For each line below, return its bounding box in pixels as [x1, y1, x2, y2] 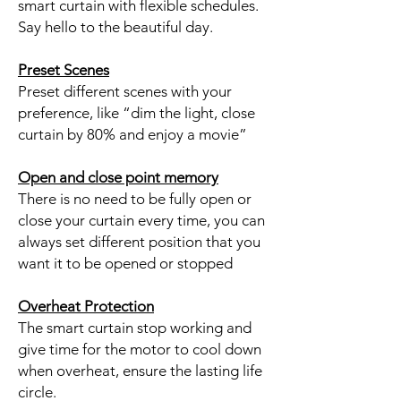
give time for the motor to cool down [18, 339, 261, 358]
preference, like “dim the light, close [18, 103, 255, 122]
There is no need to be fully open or [18, 189, 252, 208]
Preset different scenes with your [18, 81, 232, 100]
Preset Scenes [18, 60, 109, 79]
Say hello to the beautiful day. [18, 17, 213, 36]
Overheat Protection [18, 296, 154, 315]
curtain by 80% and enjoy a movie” [18, 124, 247, 143]
